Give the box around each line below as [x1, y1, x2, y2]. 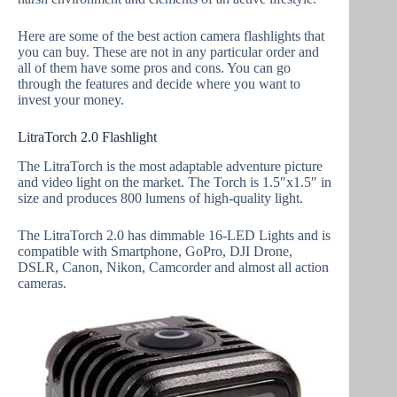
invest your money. [18, 92, 124, 108]
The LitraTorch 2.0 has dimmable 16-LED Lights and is [18, 227, 331, 243]
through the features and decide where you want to [18, 76, 300, 92]
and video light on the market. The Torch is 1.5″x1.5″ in [18, 174, 331, 190]
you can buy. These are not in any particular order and [18, 44, 319, 60]
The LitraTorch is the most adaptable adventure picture [18, 158, 323, 174]
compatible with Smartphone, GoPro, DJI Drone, [18, 243, 292, 259]
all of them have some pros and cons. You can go [18, 60, 291, 76]
